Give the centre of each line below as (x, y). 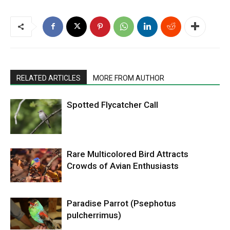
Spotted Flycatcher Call (112, 104)
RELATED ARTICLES (49, 78)
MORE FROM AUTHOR (129, 78)
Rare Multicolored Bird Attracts (128, 154)
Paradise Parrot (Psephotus (121, 203)
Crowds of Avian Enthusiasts (123, 166)
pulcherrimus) (94, 215)
